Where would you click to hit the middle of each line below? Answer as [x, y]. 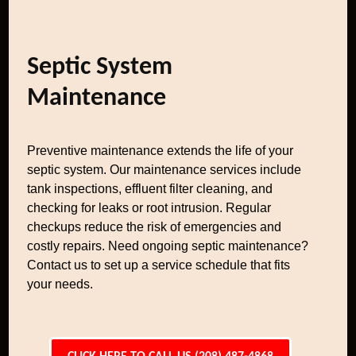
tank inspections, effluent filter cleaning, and [150, 189]
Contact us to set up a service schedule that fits [159, 265]
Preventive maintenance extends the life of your [161, 151]
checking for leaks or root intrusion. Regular [149, 208]
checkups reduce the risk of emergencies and [155, 227]
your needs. [60, 284]
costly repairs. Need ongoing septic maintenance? [168, 246]
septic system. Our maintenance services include [164, 170]
